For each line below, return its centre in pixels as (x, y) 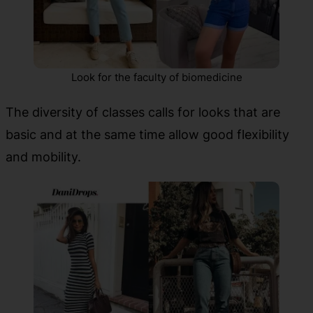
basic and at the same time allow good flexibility (147, 134)
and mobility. (43, 156)
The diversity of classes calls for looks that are (143, 111)
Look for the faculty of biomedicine (156, 77)
